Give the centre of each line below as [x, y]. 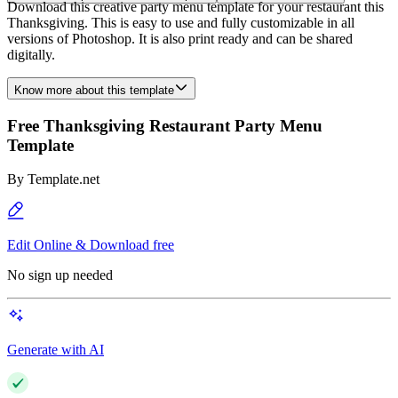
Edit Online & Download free [91, 245]
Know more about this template [94, 90]
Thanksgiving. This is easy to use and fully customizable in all [181, 23]
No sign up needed [60, 275]
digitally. [31, 55]
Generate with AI [56, 350]
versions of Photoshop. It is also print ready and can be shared [180, 39]
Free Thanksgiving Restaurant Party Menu [165, 125]
